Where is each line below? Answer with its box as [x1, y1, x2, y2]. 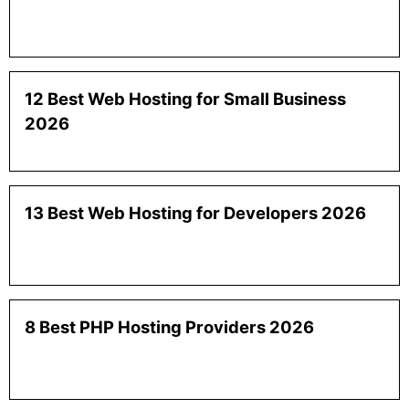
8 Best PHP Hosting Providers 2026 [25, 317, 314, 338]
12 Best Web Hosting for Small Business [25, 89, 346, 110]
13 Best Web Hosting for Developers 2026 [25, 203, 366, 224]
